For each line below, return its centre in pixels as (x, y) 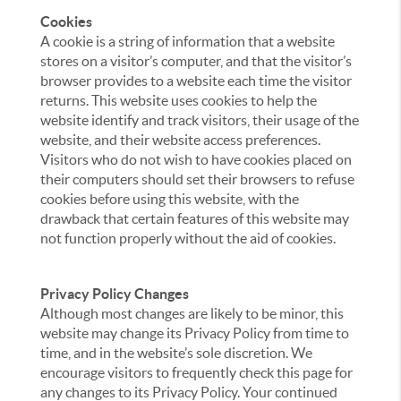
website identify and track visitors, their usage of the (200, 120)
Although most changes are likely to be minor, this (192, 313)
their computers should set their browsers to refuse (198, 179)
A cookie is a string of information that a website (188, 41)
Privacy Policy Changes (115, 294)
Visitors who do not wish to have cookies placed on (196, 159)
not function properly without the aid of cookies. (188, 238)
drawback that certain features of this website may (195, 218)
